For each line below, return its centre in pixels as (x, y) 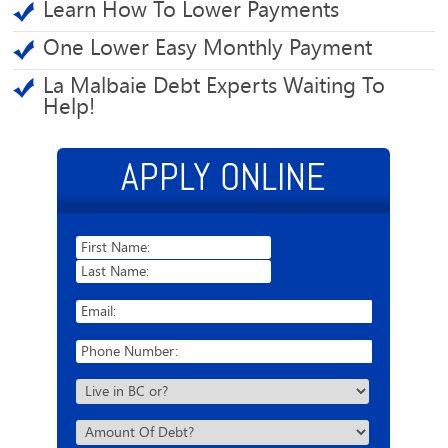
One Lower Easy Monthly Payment (208, 48)
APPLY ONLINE (224, 177)
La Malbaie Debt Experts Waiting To (214, 86)
